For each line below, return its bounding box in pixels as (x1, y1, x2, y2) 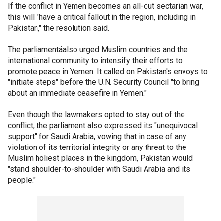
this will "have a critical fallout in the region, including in (8, 12, 196, 22)
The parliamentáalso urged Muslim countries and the (8, 44, 188, 54)
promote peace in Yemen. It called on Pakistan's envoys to (8, 66, 208, 76)
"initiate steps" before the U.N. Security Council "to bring (8, 77, 199, 87)
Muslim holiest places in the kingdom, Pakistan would (8, 153, 193, 163)
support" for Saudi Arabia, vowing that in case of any (8, 131, 186, 141)
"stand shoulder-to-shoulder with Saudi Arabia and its (8, 164, 190, 174)
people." (8, 175, 36, 184)
